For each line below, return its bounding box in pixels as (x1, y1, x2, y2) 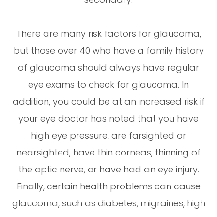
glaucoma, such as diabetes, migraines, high (12, 197, 205, 209)
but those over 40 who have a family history (13, 44, 204, 57)
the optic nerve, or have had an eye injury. (18, 163, 199, 175)
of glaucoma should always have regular (18, 61, 199, 74)
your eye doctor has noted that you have (18, 112, 199, 124)
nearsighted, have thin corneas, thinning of (16, 146, 201, 158)
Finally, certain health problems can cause (16, 180, 201, 192)
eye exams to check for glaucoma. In (28, 78, 189, 91)
